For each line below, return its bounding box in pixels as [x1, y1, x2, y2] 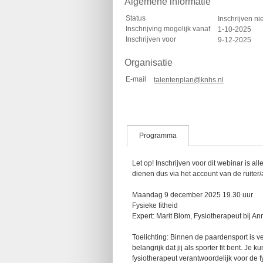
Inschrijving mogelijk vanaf [126, 25, 210, 33]
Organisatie [124, 58, 173, 68]
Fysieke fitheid [132, 201, 178, 210]
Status [126, 14, 146, 22]
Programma [139, 131, 177, 140]
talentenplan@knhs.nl [154, 76, 224, 84]
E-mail [126, 75, 146, 83]
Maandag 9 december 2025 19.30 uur [132, 190, 254, 199]
